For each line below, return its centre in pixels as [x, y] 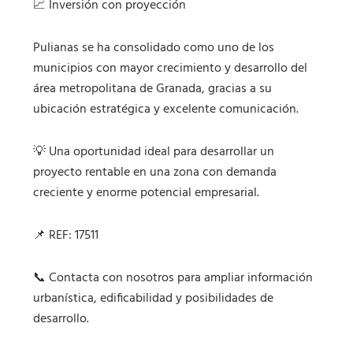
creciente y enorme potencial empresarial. [147, 193]
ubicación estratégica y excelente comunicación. [166, 110]
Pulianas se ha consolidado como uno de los [154, 48]
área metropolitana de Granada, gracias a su [153, 89]
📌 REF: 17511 [66, 236]
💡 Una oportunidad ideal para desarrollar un [154, 152]
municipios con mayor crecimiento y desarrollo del [171, 69]
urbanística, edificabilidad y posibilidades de [154, 299]
